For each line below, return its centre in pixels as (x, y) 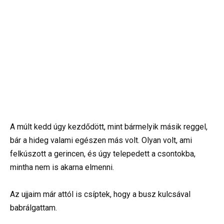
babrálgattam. (33, 207)
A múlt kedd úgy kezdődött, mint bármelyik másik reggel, (109, 126)
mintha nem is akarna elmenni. (62, 167)
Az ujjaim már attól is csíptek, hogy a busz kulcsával (100, 194)
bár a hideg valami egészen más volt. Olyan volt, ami (101, 140)
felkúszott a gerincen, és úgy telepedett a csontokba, (103, 153)
